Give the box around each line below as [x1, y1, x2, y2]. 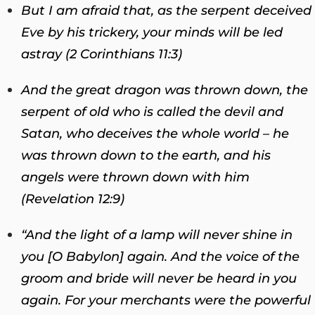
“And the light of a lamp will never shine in [21, 226, 292, 243]
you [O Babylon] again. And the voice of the [21, 248, 300, 264]
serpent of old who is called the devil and [21, 103, 283, 120]
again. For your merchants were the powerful [21, 292, 311, 308]
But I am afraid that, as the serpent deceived [21, 2, 311, 18]
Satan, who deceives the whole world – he [21, 125, 289, 141]
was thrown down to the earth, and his [21, 147, 271, 163]
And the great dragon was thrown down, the [21, 82, 308, 98]
